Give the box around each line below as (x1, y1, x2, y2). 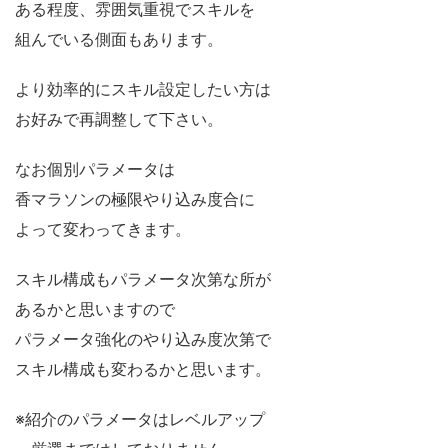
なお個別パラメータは (15, 159, 175, 180)
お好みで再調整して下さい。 (15, 109, 223, 130)
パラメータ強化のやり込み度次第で (15, 329, 271, 350)
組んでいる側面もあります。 (15, 29, 223, 50)
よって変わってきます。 (15, 219, 191, 240)
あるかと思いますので (15, 299, 175, 320)
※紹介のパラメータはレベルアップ (15, 409, 265, 430)
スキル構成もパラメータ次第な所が (15, 269, 271, 290)
